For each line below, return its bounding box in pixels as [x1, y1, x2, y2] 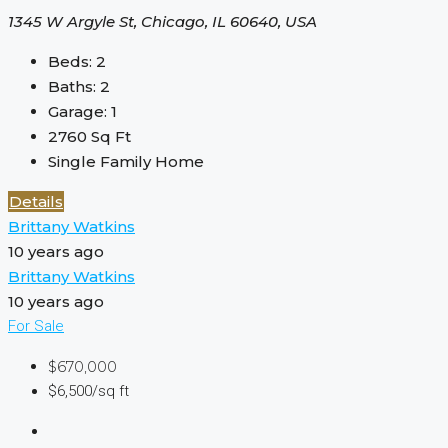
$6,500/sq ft [48, 382, 129, 401]
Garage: [48, 102, 107, 122]
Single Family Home [48, 152, 204, 172]
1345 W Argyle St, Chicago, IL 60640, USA [8, 12, 317, 32]
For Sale [8, 317, 64, 336]
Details [9, 192, 63, 212]
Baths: [48, 77, 96, 97]
